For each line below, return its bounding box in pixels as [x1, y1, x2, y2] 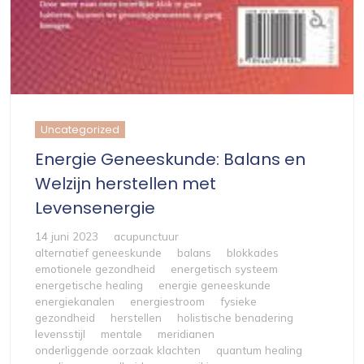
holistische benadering [177, 310, 293, 325]
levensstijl [35, 327, 85, 341]
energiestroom [130, 294, 205, 309]
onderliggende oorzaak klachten [35, 343, 201, 357]
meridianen [158, 327, 214, 341]
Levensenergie [35, 197, 155, 220]
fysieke [220, 294, 257, 309]
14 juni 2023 [35, 229, 98, 244]
